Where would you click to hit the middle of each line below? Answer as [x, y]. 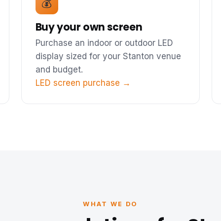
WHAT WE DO [110, 204]
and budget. [59, 69]
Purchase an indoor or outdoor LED [104, 43]
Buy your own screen [89, 27]
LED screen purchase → [83, 83]
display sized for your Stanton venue [108, 56]
